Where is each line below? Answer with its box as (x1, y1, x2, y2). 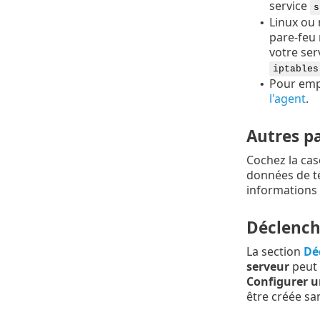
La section (246, 244, 304, 260)
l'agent (269, 90, 306, 106)
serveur (246, 259, 289, 275)
